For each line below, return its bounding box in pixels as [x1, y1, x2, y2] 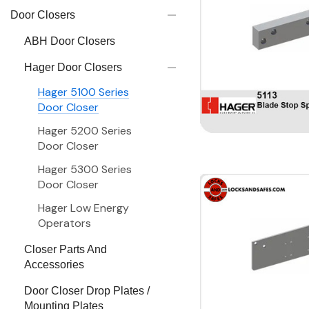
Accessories [24, 259, 84, 270]
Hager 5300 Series [38, 162, 132, 177]
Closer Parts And [24, 243, 107, 255]
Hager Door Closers [24, 61, 122, 73]
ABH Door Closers [24, 35, 115, 47]
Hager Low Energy [38, 201, 129, 215]
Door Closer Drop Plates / [24, 285, 150, 297]
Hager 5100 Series [38, 85, 129, 99]
